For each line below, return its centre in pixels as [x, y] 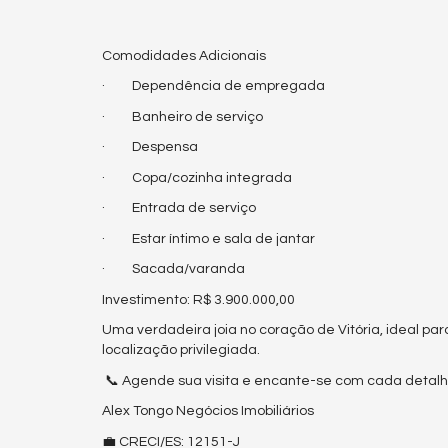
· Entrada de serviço [179, 208]
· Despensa [150, 147]
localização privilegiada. [181, 350]
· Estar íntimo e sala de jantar [208, 238]
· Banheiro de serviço [182, 116]
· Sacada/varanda [173, 269]
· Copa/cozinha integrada [197, 177]
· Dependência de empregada [213, 86]
